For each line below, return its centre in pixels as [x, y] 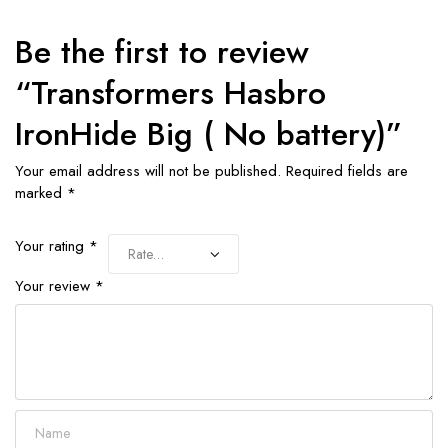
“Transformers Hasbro [170, 92]
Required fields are [347, 170]
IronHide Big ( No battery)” [208, 133]
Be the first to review [162, 51]
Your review [55, 285]
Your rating [52, 245]
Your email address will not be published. [148, 170]
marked [41, 192]
